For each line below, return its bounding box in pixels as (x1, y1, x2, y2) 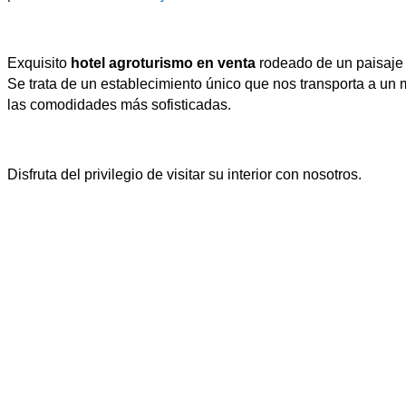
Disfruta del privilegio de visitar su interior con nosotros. (7, 167, 362, 183)
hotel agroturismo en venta (67, 55, 256, 72)
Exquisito (7, 55, 67, 72)
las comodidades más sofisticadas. (7, 97, 231, 113)
